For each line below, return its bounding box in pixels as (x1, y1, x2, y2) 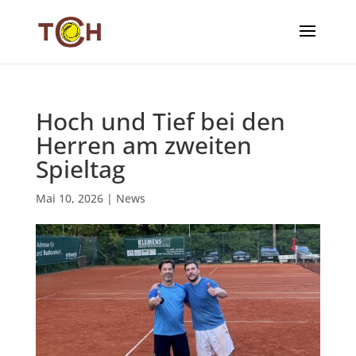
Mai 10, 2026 (35, 191, 103, 206)
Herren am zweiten (35, 129, 252, 161)
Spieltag (35, 153, 125, 185)
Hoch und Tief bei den (35, 105, 285, 137)
